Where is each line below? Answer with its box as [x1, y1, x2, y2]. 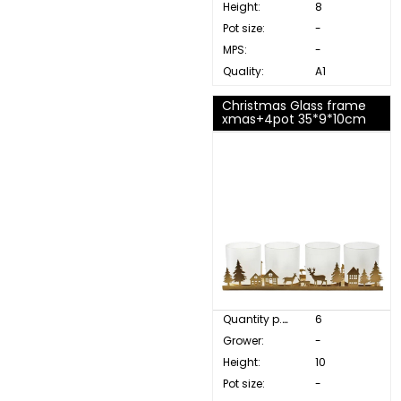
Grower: [222, 333, 264, 348]
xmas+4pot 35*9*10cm [221, 110, 366, 128]
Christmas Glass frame [221, 97, 366, 115]
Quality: [222, 64, 264, 79]
